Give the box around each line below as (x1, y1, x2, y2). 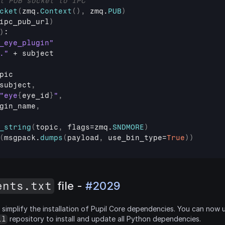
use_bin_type (108, 134, 162, 142)
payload (67, 134, 99, 142)
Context (40, 7, 72, 16)
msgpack (4, 134, 36, 142)
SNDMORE (113, 123, 144, 132)
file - (54, 179, 85, 192)
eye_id (22, 91, 49, 100)
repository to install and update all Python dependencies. (7, 214, 201, 223)
